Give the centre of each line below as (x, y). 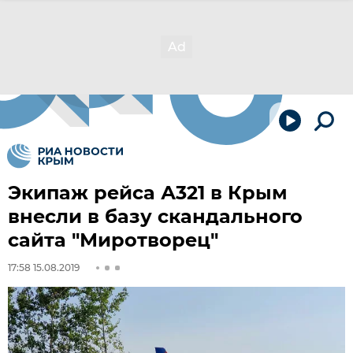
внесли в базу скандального (155, 216)
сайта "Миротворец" (113, 240)
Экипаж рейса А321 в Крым (148, 193)
